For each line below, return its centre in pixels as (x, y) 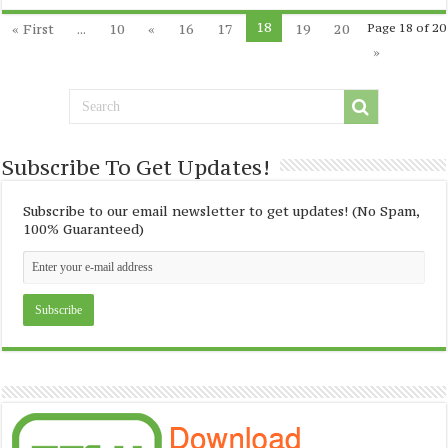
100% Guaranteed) (84, 228)
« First (33, 28)
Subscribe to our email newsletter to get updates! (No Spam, (221, 210)
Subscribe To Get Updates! (136, 167)
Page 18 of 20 (406, 27)
